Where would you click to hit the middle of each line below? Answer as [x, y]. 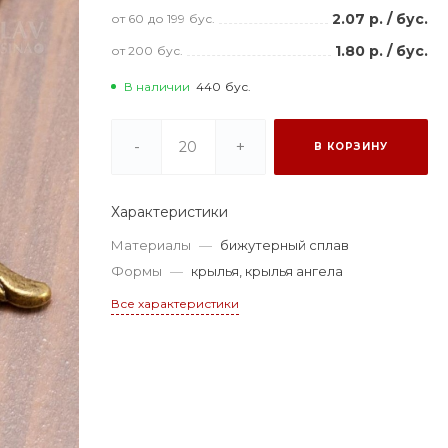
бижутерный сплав [285, 244]
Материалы [151, 244]
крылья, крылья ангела [267, 270]
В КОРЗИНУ [350, 146]
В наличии [157, 86]
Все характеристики [175, 303]
